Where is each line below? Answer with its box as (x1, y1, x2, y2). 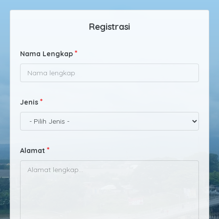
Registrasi (88, 21, 131, 32)
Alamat (20, 146, 45, 155)
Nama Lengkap (20, 49, 73, 58)
